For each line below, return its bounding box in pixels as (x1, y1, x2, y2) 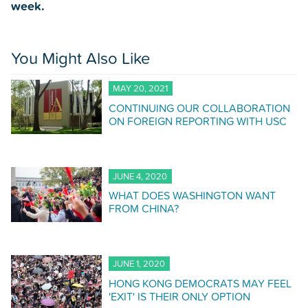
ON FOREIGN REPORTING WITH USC (108, 112, 287, 129)
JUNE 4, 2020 (113, 170, 168, 182)
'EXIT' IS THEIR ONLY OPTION (108, 287, 250, 305)
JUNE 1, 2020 (113, 258, 166, 269)
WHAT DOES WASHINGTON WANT (108, 187, 276, 204)
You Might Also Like (11, 46, 151, 71)
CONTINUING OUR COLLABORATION (108, 99, 290, 116)
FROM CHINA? (108, 200, 179, 217)
